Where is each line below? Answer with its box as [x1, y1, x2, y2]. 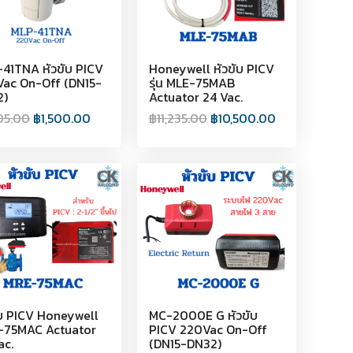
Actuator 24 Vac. [148, 87, 243, 106]
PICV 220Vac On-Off [148, 319, 267, 339]
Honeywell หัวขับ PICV [148, 58, 274, 78]
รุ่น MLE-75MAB [148, 72, 235, 92]
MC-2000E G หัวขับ [148, 305, 258, 325]
